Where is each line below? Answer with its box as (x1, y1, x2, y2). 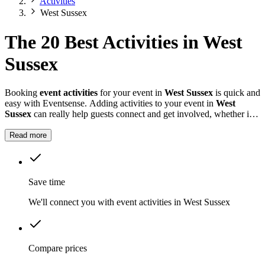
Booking (5, 88, 40, 98)
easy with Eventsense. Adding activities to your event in (5, 98, 216, 109)
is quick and (213, 88, 260, 98)
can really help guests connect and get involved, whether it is (31, 109, 260, 119)
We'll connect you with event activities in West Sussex (28, 197, 230, 208)
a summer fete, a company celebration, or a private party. (5, 119, 215, 130)
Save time (28, 177, 65, 188)
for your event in (98, 88, 164, 98)
